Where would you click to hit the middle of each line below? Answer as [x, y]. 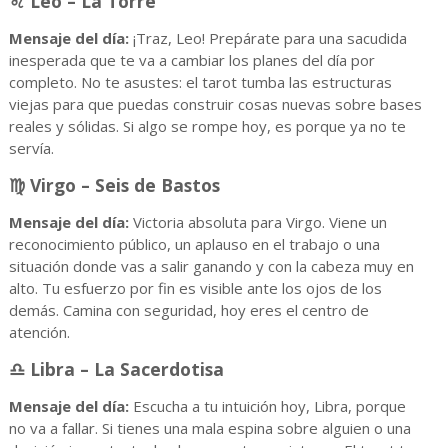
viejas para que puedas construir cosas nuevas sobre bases [215, 104]
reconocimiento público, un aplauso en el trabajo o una [194, 244]
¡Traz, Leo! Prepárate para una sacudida [267, 38]
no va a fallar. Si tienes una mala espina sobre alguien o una [209, 428]
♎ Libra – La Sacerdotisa [116, 369]
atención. [39, 332]
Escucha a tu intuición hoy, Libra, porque [267, 406]
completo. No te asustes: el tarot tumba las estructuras [200, 82]
